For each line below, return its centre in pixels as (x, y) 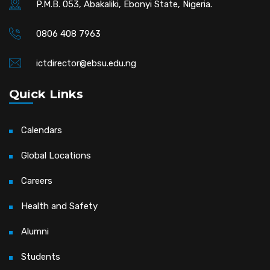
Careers (37, 181)
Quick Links (46, 94)
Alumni (35, 231)
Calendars (42, 130)
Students (41, 256)
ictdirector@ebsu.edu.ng (86, 63)
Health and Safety (59, 206)
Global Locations (56, 155)
